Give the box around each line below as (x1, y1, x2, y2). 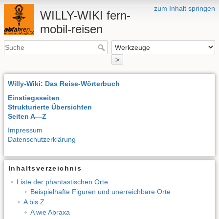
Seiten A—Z (8, 112, 46, 120)
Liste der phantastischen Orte (16, 177, 108, 186)
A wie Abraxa (30, 208, 70, 216)
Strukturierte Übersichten (8, 103, 92, 111)
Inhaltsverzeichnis (8, 164, 82, 173)
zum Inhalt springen (154, 4, 215, 12)
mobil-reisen (40, 22, 103, 36)
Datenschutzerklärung (8, 135, 76, 144)
